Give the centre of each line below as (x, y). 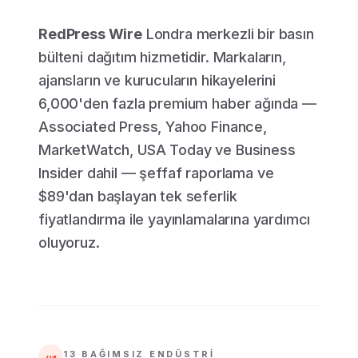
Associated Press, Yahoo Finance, (153, 127)
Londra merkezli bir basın (228, 34)
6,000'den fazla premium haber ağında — (177, 103)
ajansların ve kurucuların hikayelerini (157, 80)
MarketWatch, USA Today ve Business (167, 150)
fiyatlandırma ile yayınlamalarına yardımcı (175, 219)
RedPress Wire (90, 34)
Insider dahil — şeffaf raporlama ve (156, 173)
